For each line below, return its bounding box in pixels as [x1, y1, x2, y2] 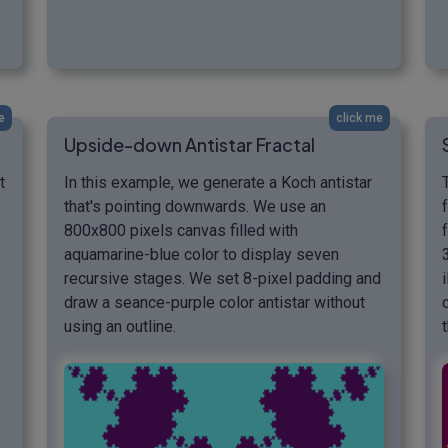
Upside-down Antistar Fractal [64, 132, 315, 156]
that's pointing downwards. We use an [64, 196, 326, 216]
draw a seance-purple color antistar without [64, 292, 365, 312]
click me [336, 110, 383, 125]
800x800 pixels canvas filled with [64, 220, 298, 240]
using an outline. [64, 316, 176, 336]
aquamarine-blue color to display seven [64, 244, 339, 264]
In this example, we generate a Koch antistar [64, 172, 372, 192]
